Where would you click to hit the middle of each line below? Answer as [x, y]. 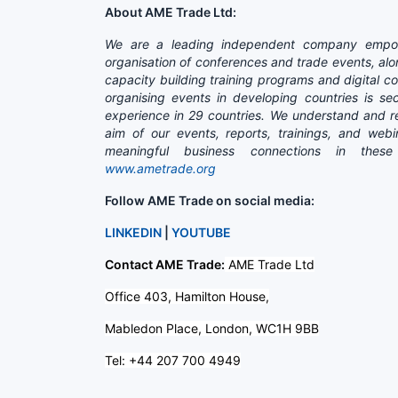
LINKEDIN [133, 232]
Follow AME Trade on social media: [210, 200]
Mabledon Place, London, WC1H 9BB [212, 328]
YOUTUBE [201, 232]
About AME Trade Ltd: [171, 12]
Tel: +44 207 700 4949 [173, 360]
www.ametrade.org [160, 168]
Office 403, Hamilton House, [187, 296]
